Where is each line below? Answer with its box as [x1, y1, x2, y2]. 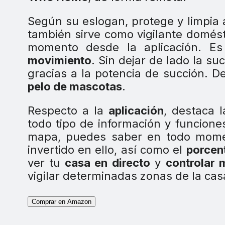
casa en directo [60, 156, 150, 169]
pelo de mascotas [27, 79, 122, 93]
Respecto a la [27, 103, 108, 117]
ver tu [27, 156, 61, 169]
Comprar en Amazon [31, 197, 91, 205]
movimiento [27, 53, 91, 67]
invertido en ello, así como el [27, 143, 186, 156]
